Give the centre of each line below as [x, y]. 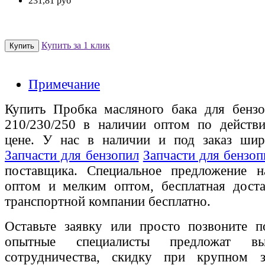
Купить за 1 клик [76, 46]
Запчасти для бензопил [72, 156]
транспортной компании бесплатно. [108, 202]
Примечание [64, 85]
